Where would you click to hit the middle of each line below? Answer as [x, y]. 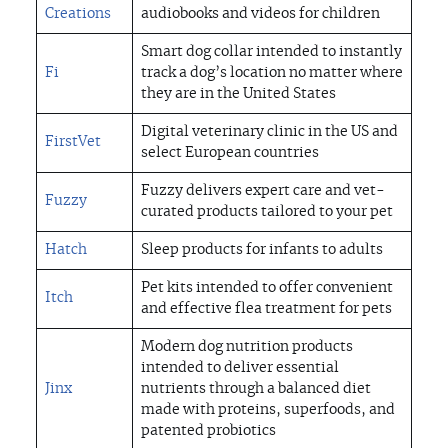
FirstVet [73, 142]
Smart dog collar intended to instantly [271, 52]
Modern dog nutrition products [247, 347]
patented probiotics [208, 431]
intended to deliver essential [240, 368]
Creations [78, 14]
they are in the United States [238, 94]
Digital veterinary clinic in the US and [269, 132]
